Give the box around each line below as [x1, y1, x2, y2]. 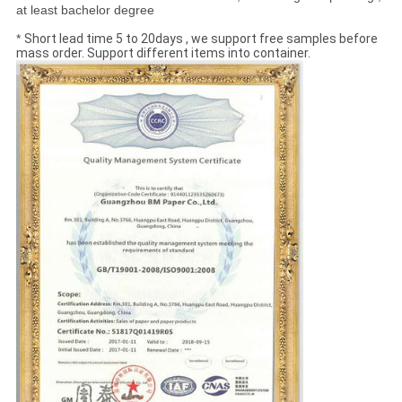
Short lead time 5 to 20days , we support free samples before [23, 31, 378, 47]
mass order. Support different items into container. [15, 46, 310, 61]
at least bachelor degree [15, 3, 154, 18]
